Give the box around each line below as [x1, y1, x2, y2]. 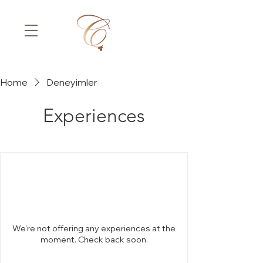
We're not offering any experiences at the [12, 223, 176, 234]
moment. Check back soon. [40, 234, 148, 245]
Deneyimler [46, 76, 97, 88]
